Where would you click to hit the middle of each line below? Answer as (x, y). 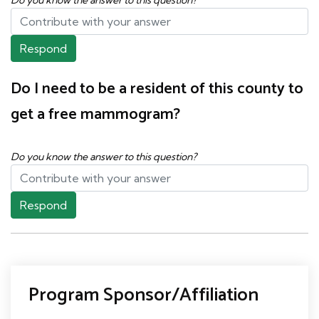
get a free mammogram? (95, 114)
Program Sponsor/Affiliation (143, 295)
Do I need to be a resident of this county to (157, 89)
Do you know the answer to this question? (104, 156)
